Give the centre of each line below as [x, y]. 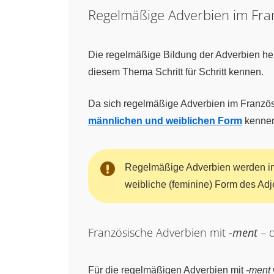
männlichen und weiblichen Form [165, 121]
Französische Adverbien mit [158, 232]
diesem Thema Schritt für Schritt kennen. [176, 72]
